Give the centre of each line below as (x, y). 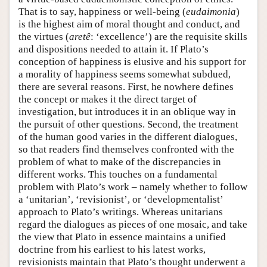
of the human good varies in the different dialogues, (128, 136)
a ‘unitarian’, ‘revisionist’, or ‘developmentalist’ (121, 199)
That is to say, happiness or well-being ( (102, 11)
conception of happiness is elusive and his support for (132, 61)
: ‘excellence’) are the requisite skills (169, 36)
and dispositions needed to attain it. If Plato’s (114, 49)
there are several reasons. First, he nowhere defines (126, 86)
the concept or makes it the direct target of (108, 99)
